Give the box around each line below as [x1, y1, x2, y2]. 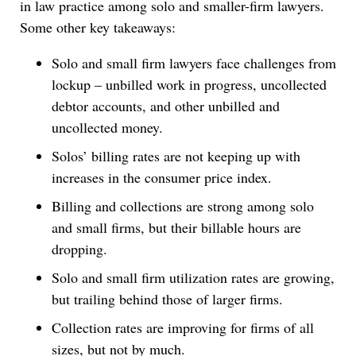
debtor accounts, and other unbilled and [52, 95, 280, 115]
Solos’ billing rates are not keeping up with [52, 145, 300, 165]
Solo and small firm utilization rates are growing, [52, 267, 335, 287]
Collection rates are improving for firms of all [52, 317, 314, 337]
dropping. [52, 238, 107, 258]
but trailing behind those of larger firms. [52, 288, 283, 308]
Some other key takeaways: [20, 17, 176, 37]
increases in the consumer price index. [52, 167, 272, 187]
